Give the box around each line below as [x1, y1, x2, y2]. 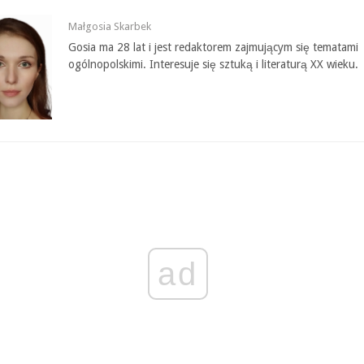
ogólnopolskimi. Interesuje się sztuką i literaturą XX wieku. [68, 58, 358, 71]
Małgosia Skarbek [68, 20, 151, 33]
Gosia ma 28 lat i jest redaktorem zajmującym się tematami [68, 41, 358, 54]
